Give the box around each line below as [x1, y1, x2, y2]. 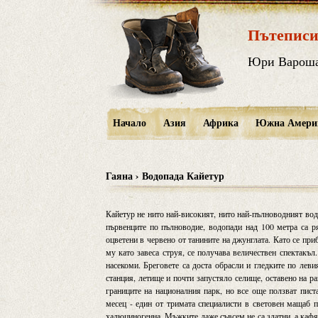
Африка [202, 115, 238, 130]
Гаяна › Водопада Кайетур [105, 168, 224, 183]
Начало [112, 115, 146, 130]
